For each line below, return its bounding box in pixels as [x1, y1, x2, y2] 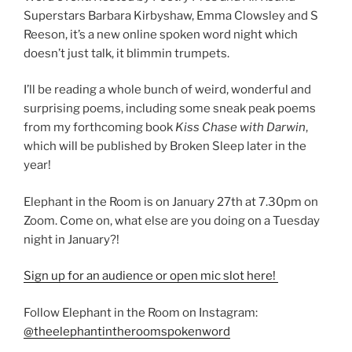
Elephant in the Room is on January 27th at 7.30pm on [24, 194, 318, 209]
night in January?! [24, 232, 119, 247]
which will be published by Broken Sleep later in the [24, 139, 306, 154]
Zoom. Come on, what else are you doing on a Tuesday [24, 213, 320, 228]
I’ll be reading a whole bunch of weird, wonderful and [24, 82, 311, 97]
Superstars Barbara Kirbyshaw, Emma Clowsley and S [24, 8, 318, 23]
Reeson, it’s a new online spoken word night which [24, 27, 298, 42]
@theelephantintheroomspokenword [24, 324, 230, 339]
